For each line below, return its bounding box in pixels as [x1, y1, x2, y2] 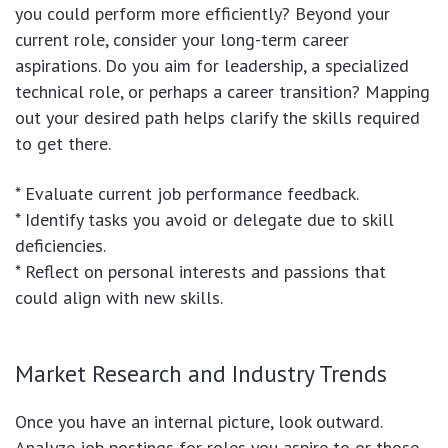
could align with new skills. [15, 286, 223, 310]
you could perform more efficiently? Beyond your [15, 2, 390, 26]
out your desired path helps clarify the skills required [15, 106, 420, 130]
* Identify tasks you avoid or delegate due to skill [15, 208, 394, 232]
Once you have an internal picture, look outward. [15, 410, 382, 434]
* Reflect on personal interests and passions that [15, 260, 386, 284]
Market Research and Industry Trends [15, 358, 387, 389]
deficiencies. [15, 234, 106, 258]
